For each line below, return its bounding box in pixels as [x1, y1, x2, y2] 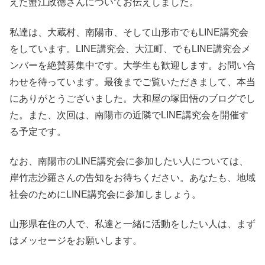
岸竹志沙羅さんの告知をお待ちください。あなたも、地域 [9, 172, 256, 183]
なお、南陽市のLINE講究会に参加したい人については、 [9, 156, 248, 166]
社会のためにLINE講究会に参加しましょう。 [9, 189, 201, 199]
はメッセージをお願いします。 [9, 235, 142, 246]
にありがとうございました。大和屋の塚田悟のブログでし [9, 93, 256, 104]
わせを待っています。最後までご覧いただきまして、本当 [9, 76, 256, 87]
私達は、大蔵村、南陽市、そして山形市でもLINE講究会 [9, 27, 248, 37]
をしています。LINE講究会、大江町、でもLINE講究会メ [9, 43, 251, 54]
